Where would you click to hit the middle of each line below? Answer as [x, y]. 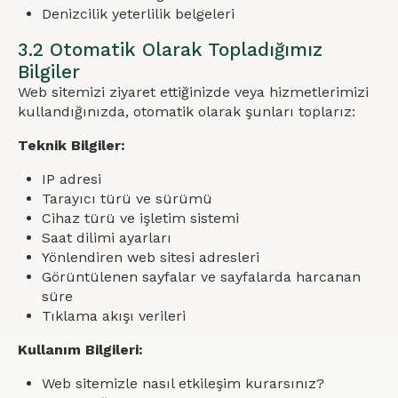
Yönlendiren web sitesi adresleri [151, 257]
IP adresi [72, 179]
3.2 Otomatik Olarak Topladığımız [170, 49]
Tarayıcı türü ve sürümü [127, 199]
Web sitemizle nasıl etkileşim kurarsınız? [183, 383]
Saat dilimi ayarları [107, 238]
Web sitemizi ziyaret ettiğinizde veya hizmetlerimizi [193, 92]
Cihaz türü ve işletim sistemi [141, 218]
